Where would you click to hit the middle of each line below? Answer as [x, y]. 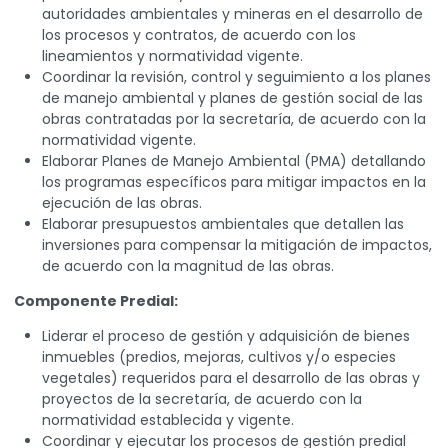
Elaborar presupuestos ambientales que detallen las [223, 224]
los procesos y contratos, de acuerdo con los [199, 35]
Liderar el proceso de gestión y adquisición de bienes [226, 336]
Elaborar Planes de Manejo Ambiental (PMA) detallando [234, 161]
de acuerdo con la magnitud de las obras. [188, 266]
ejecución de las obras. [122, 203]
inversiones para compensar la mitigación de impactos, [237, 245]
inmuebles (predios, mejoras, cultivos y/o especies [219, 357]
